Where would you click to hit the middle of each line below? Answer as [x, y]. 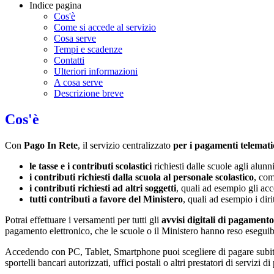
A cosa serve [78, 83]
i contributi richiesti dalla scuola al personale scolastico [142, 177]
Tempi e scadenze [88, 50]
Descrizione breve [89, 94]
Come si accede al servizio [105, 28]
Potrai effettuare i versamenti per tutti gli [82, 220]
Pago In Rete [51, 145]
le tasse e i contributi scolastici [91, 166]
